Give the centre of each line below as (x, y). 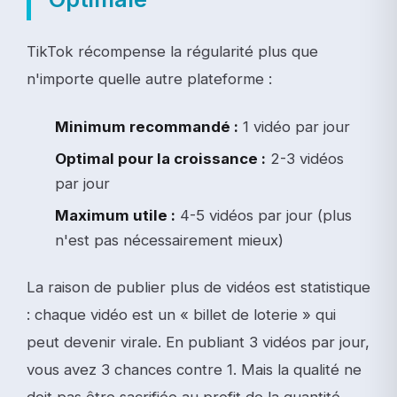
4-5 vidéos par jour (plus (264, 215)
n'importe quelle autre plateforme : (149, 78)
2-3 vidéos (305, 158)
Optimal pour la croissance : (160, 158)
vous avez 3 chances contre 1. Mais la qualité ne (194, 369)
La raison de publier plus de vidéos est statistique (198, 287)
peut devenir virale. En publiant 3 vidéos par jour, (198, 342)
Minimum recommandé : (147, 126)
